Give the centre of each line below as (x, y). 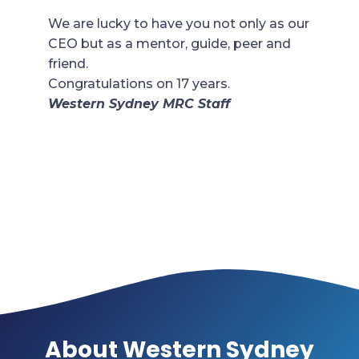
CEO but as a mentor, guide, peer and (169, 43)
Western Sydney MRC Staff (139, 103)
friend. (68, 63)
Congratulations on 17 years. (141, 83)
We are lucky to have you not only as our (179, 23)
